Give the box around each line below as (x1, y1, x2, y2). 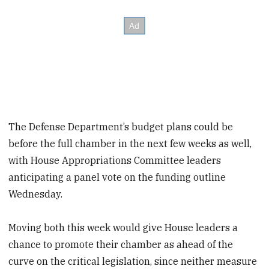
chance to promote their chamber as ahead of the (8, 238, 234, 251)
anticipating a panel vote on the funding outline (8, 171, 226, 183)
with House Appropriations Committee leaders (8, 154, 222, 166)
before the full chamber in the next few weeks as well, (8, 137, 252, 150)
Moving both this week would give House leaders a (8, 222, 238, 234)
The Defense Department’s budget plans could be (8, 120, 234, 133)
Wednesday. (8, 187, 63, 200)
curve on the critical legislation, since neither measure (8, 255, 258, 268)
